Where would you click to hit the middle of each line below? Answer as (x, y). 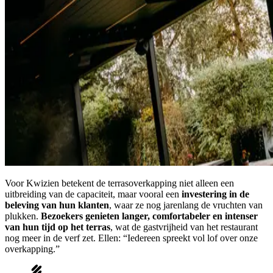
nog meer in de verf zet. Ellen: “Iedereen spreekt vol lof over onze (131, 238)
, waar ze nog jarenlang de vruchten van (186, 205)
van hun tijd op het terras (58, 227)
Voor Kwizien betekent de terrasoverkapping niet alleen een (119, 183)
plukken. (23, 216)
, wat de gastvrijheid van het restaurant (184, 227)
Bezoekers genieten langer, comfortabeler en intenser (149, 216)
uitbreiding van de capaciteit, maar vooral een (93, 194)
